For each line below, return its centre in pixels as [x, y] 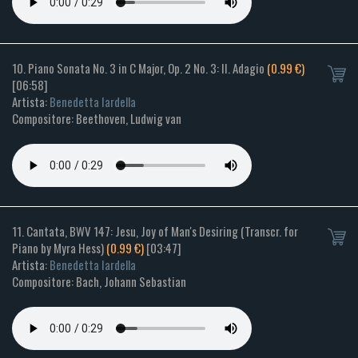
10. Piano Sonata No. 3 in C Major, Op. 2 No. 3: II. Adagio [139, 68]
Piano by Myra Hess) [59, 248]
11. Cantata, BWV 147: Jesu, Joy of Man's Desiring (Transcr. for [155, 231]
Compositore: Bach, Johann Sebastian [99, 282]
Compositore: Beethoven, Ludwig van [97, 119]
